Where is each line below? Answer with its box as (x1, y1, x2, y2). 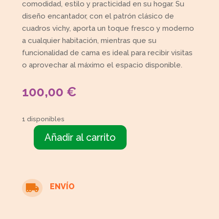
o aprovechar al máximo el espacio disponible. (22, 61, 182, 70)
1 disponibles (22, 115, 65, 123)
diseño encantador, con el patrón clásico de (22, 12, 174, 21)
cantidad (21, 187, 51, 197)
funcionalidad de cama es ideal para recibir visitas (22, 48, 193, 58)
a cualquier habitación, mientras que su (22, 36, 156, 45)
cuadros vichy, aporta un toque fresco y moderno (22, 24, 194, 33)
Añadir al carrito (44, 131, 116, 144)
